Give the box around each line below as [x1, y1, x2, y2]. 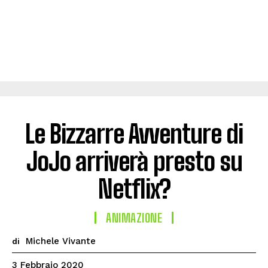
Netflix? [98, 174, 170, 204]
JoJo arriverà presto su [26, 147, 242, 176]
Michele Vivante [26, 236, 96, 246]
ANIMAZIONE [106, 211, 162, 225]
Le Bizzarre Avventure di [25, 119, 243, 149]
